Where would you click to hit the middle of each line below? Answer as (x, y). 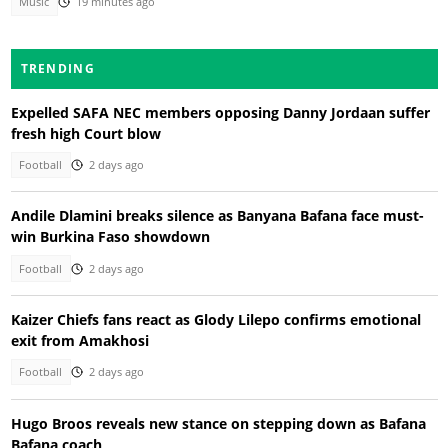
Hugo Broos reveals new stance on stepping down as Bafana (218, 423)
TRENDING (57, 68)
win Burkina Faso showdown (110, 237)
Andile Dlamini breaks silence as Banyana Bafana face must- (217, 216)
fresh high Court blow (85, 133)
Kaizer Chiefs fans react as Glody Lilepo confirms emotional (215, 320)
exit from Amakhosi (79, 341)
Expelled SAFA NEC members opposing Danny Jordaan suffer (220, 112)
